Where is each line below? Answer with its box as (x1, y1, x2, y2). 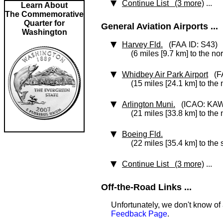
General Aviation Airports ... (101, 21, 218, 31)
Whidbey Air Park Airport (122, 70, 208, 79)
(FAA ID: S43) (163, 40, 218, 49)
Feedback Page (111, 210, 167, 218)
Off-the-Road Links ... (101, 182, 192, 192)
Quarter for (24, 19, 65, 27)
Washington (21, 28, 67, 36)
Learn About (21, 1, 68, 9)
